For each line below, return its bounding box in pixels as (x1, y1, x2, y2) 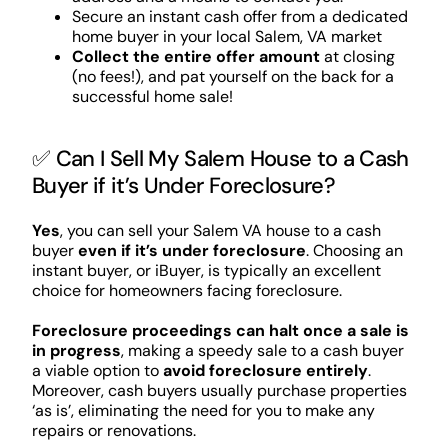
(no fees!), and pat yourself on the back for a (71, 65, 394, 87)
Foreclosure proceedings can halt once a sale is (31, 319, 409, 341)
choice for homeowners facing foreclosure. (31, 279, 342, 301)
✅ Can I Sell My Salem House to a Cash (31, 143, 409, 173)
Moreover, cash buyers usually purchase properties (31, 379, 407, 401)
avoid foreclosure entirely (162, 359, 368, 381)
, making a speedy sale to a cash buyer (120, 339, 404, 361)
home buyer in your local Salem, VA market (71, 25, 382, 47)
